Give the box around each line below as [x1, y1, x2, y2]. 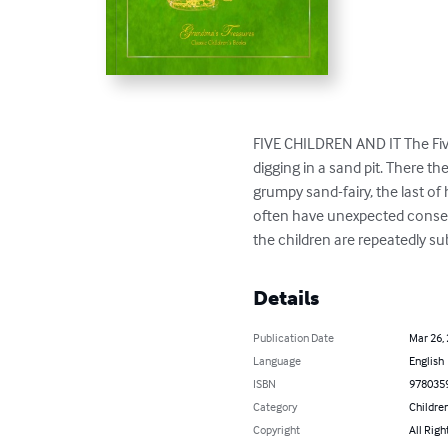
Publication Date [253, 329, 335, 345]
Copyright [253, 421, 301, 437]
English [408, 352, 444, 368]
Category [253, 398, 298, 414]
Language [253, 352, 302, 368]
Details [253, 285, 320, 310]
